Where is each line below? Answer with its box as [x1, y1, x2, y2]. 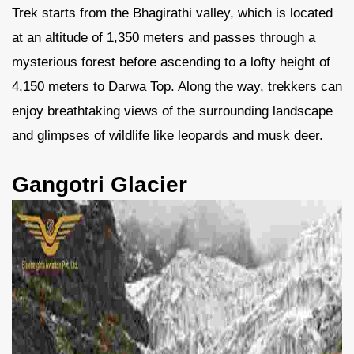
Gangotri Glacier [12, 171, 187, 197]
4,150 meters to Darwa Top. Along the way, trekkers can [12, 79, 342, 94]
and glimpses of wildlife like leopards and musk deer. [12, 128, 323, 143]
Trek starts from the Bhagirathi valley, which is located [12, 6, 333, 21]
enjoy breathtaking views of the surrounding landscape [12, 104, 333, 119]
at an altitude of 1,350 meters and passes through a [12, 30, 315, 45]
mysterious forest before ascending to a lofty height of [12, 55, 330, 70]
